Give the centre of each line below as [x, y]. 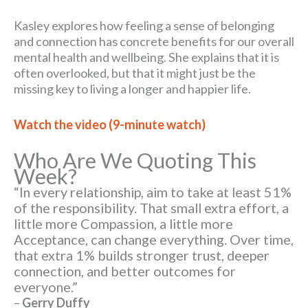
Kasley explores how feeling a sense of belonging [144, 25]
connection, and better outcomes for [125, 271]
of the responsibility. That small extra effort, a [151, 207]
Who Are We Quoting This [135, 160]
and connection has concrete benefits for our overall [154, 41]
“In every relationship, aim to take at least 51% [153, 191]
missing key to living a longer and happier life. [132, 88]
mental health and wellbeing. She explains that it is [146, 57]
